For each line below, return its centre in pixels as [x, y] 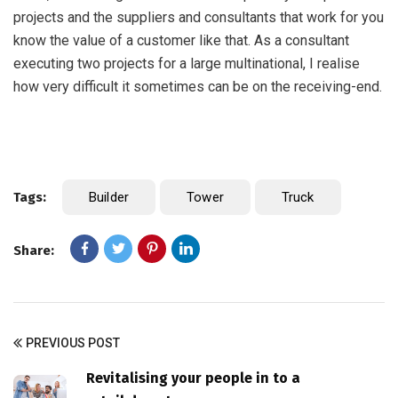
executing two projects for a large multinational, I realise [187, 64]
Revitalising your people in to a [193, 378]
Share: [34, 251]
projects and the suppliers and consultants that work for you [199, 17]
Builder [109, 197]
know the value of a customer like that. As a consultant [181, 40]
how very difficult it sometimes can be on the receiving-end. [198, 87]
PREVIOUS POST [73, 343]
